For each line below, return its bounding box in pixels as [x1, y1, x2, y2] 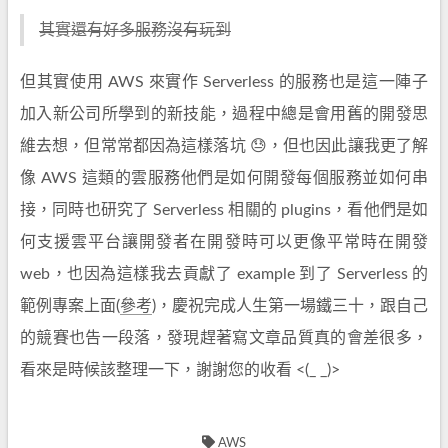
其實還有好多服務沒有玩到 [39, 22, 231, 38]
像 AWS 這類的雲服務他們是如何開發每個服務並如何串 [20, 170, 428, 186]
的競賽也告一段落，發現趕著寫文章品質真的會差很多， [20, 330, 428, 346]
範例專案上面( [20, 298, 120, 314]
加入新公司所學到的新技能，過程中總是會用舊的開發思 [20, 106, 428, 122]
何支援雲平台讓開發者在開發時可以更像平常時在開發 [20, 234, 428, 250]
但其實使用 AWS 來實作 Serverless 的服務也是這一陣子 [20, 74, 428, 90]
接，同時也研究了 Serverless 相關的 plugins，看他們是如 [20, 202, 428, 218]
